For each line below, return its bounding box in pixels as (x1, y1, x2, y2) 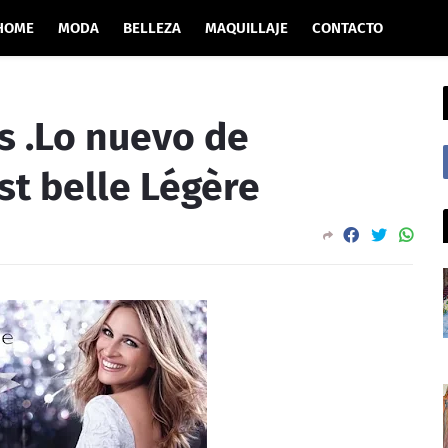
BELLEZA (123, 19, 181, 37)
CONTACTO (312, 19, 383, 37)
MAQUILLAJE (205, 19, 288, 37)
